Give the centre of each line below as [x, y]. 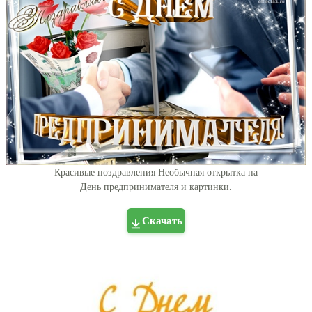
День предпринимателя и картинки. [156, 187]
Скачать [162, 220]
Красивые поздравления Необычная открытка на [156, 172]
